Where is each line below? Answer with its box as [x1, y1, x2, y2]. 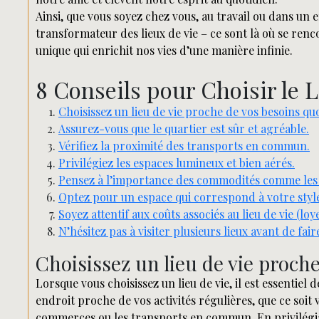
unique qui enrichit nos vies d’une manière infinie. [36, 43, 293, 58]
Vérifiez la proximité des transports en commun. [58, 138, 310, 153]
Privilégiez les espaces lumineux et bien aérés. [58, 155, 295, 170]
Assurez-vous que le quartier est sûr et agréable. [58, 121, 309, 136]
